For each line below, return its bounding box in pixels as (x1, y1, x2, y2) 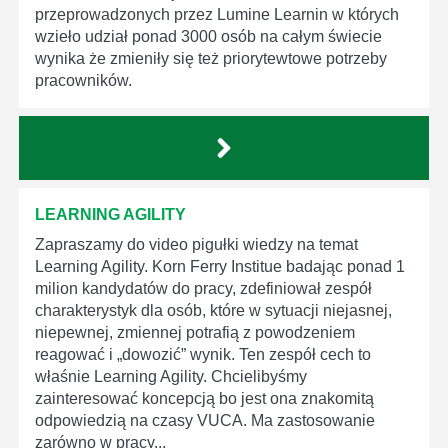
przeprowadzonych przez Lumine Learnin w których (35, 5, 399, 23)
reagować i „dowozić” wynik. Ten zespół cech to (35, 345, 371, 363)
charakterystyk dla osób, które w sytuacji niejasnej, (35, 301, 392, 319)
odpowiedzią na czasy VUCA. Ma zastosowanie (35, 411, 375, 429)
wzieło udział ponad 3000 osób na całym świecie (35, 27, 382, 45)
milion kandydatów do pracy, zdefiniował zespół (35, 279, 372, 297)
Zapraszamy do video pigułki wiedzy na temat (35, 235, 358, 253)
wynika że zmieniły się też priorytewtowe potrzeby (35, 49, 387, 67)
